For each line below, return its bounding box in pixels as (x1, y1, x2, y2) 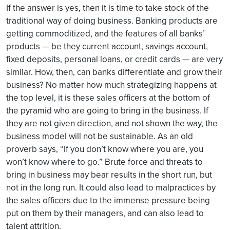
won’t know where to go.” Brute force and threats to (6, 156, 203, 168)
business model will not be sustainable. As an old (6, 130, 193, 142)
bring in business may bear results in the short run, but (6, 168, 212, 181)
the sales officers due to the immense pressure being (6, 194, 210, 206)
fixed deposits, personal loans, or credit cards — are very (6, 53, 223, 65)
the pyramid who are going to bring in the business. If (6, 104, 208, 117)
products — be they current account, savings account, (6, 40, 208, 52)
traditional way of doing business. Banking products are (6, 14, 218, 27)
